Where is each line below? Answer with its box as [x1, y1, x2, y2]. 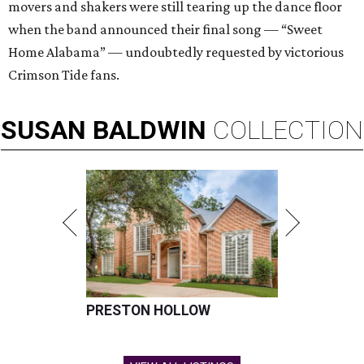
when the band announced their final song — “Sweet [8, 21, 323, 38]
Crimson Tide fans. [8, 67, 119, 84]
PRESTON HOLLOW [86, 302, 210, 319]
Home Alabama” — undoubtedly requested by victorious [8, 44, 344, 61]
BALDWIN [93, 115, 206, 146]
